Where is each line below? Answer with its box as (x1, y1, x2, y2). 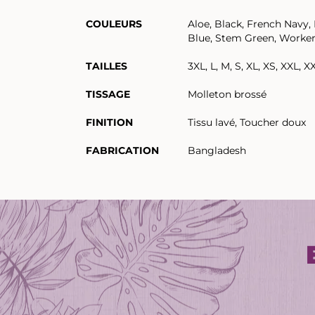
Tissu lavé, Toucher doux (188, 116, 306, 129)
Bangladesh (188, 144, 246, 157)
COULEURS (86, 18, 142, 30)
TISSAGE (86, 88, 130, 101)
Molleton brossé (188, 88, 266, 101)
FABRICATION (86, 144, 159, 157)
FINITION (86, 116, 133, 129)
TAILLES (86, 60, 127, 72)
